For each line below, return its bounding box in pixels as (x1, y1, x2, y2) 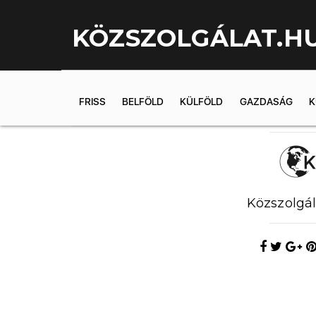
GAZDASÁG (239, 96, 293, 107)
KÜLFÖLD (180, 96, 224, 107)
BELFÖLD (122, 96, 164, 107)
